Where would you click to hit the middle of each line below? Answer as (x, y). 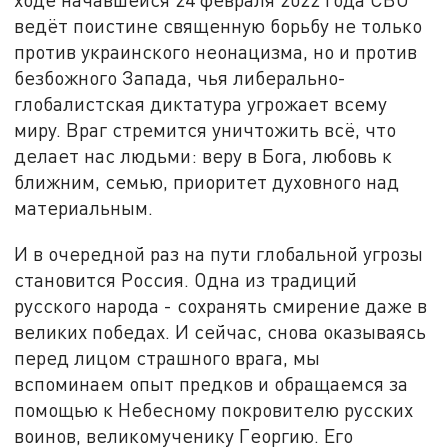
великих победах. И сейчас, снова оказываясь (220, 331)
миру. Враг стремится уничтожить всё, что (205, 130)
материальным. (84, 208)
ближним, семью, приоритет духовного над (207, 182)
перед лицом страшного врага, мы (167, 357)
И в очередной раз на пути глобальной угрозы (219, 253)
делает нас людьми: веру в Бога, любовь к (203, 156)
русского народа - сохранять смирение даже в (221, 305)
